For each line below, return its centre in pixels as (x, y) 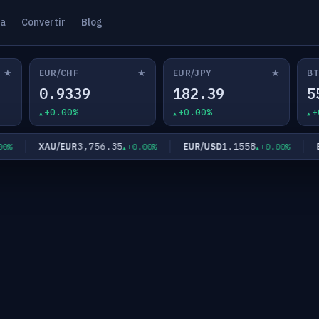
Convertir (43, 22)
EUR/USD (190, 146)
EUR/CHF (59, 73)
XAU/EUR (45, 146)
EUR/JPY (192, 73)
